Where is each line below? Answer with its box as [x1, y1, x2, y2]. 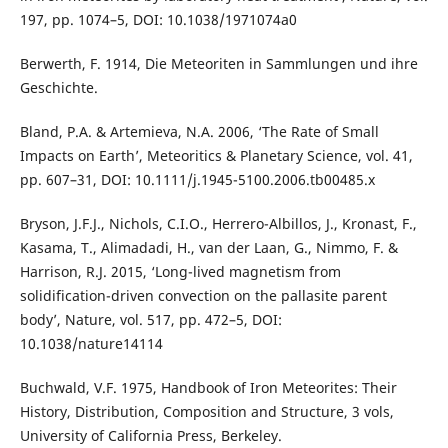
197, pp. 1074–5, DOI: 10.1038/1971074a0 [19, 9, 297, 29]
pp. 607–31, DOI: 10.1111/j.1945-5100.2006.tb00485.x [19, 169, 375, 189]
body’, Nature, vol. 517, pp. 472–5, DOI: [19, 309, 282, 329]
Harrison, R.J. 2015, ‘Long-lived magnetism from [19, 261, 341, 281]
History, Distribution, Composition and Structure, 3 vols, [19, 401, 394, 421]
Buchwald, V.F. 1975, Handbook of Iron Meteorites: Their [19, 377, 397, 397]
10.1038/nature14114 [19, 333, 163, 353]
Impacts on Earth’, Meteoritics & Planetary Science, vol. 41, [19, 145, 413, 165]
